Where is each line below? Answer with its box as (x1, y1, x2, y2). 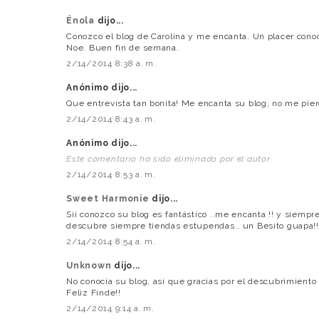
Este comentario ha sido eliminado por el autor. (66, 154, 272, 164)
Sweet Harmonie (66, 194, 152, 204)
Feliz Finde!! (66, 288, 121, 298)
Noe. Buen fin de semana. (66, 43, 179, 53)
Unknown (66, 261, 115, 271)
